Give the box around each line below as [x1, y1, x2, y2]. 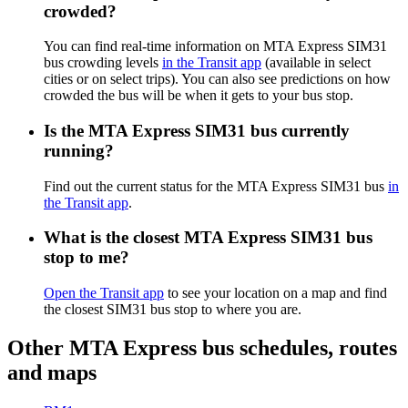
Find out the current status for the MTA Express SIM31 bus [44, 178, 388, 194]
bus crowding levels [44, 55, 162, 71]
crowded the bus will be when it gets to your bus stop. [44, 87, 353, 104]
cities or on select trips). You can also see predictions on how [44, 71, 391, 87]
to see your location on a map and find [164, 285, 387, 301]
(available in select [261, 55, 371, 71]
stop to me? [44, 248, 129, 268]
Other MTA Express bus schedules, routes [7, 336, 397, 361]
